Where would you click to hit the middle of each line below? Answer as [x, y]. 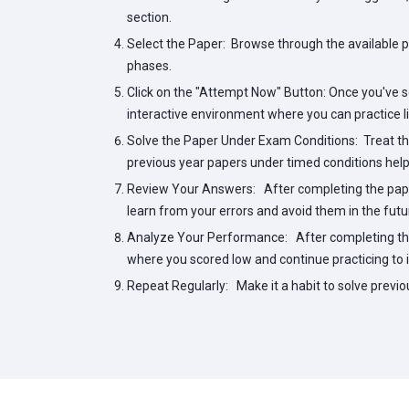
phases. [149, 66]
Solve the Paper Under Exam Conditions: [242, 141]
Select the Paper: [176, 44]
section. [149, 17]
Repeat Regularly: [178, 286]
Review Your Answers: [191, 189]
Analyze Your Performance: [207, 237]
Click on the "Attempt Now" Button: [226, 92]
